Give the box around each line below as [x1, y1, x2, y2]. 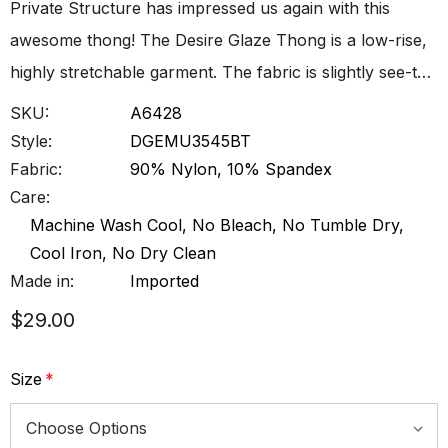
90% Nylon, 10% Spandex [130, 159, 332, 179]
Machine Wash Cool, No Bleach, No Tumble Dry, [30, 215, 404, 235]
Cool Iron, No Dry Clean [30, 243, 216, 263]
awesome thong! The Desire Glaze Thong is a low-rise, [10, 30, 427, 50]
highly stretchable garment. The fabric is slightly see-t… [10, 62, 431, 82]
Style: [10, 131, 52, 151]
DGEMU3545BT [130, 131, 251, 151]
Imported [130, 271, 199, 291]
